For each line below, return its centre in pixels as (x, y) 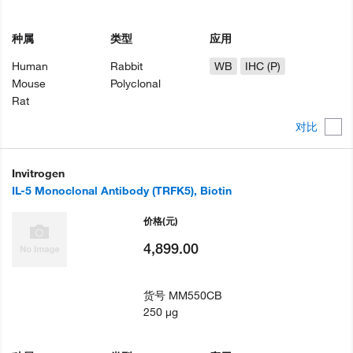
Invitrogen (38, 174)
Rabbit (127, 66)
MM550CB (196, 296)
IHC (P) (262, 66)
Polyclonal (136, 83)
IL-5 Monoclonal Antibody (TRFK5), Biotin (122, 191)
